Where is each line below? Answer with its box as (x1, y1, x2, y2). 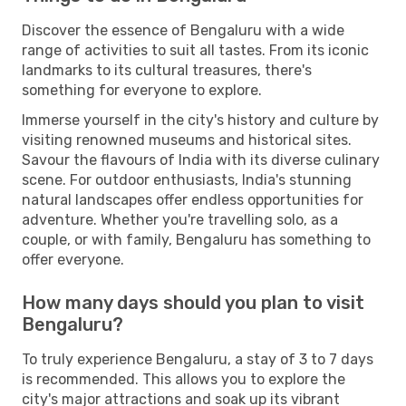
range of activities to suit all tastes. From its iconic (22, 41, 369, 59)
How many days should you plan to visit (22, 291, 364, 314)
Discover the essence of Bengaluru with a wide (22, 21, 344, 39)
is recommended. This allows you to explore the (22, 370, 345, 388)
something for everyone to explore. (22, 81, 262, 99)
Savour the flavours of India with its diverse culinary (22, 150, 380, 169)
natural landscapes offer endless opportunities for (22, 190, 363, 208)
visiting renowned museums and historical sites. (22, 130, 352, 149)
